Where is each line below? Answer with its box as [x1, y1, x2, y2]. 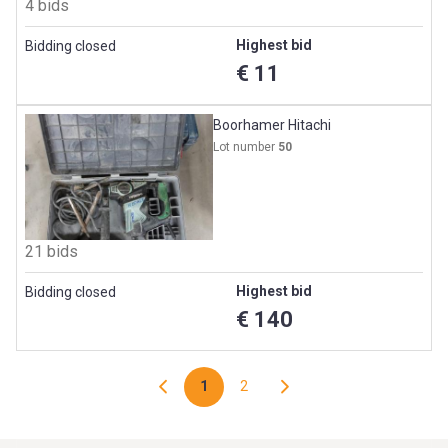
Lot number [213, 140, 279, 155]
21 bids [25, 241, 78, 261]
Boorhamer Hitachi [213, 117, 332, 134]
